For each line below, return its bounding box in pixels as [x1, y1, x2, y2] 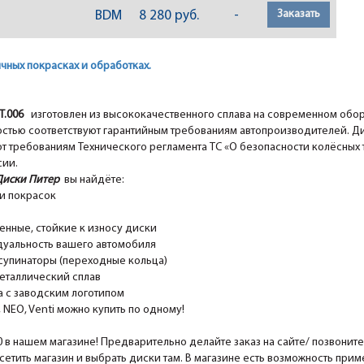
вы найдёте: [64, 174, 124, 187]
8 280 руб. [139, 9, 199, 24]
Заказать [277, 8, 320, 21]
